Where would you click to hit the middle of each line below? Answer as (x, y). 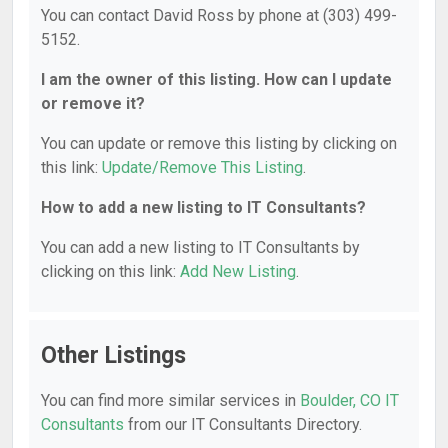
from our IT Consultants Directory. (243, 424)
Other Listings (113, 355)
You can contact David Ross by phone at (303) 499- (219, 15)
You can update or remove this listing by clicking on (219, 143)
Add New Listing (238, 271)
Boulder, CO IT (349, 400)
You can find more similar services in (170, 400)
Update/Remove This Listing (202, 167)
